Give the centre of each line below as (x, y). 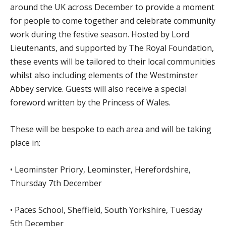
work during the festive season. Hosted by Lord (100, 34)
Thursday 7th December (56, 183)
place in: (25, 143)
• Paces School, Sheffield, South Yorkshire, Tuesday (106, 210)
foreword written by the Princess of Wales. (90, 102)
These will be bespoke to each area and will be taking (111, 129)
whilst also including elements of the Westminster (104, 75)
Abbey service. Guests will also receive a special (98, 89)
